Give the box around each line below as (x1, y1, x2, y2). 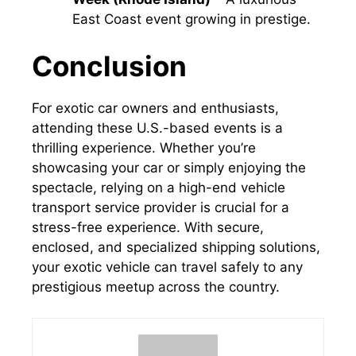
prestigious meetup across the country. (32, 279, 280, 296)
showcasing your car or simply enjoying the (32, 160, 306, 176)
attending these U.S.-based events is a (32, 120, 283, 137)
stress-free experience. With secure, (32, 219, 264, 236)
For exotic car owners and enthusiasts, (32, 100, 279, 117)
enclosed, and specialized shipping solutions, (32, 239, 320, 256)
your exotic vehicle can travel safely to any (32, 259, 303, 276)
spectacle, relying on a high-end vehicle (32, 180, 285, 196)
